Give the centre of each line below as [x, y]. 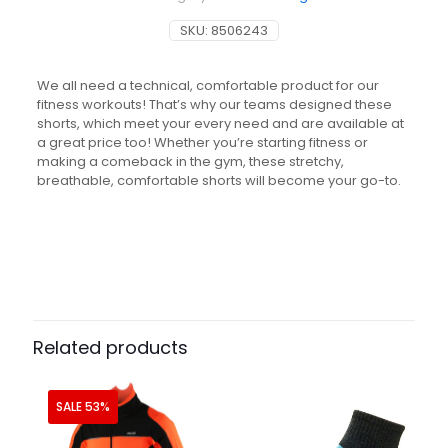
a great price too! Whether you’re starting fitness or [202, 143]
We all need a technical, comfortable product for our [207, 86]
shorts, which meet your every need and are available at [220, 124]
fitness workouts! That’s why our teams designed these [214, 105]
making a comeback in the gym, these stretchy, [190, 162]
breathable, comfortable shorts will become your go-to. [218, 181]
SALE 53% [83, 407]
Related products [110, 348]
